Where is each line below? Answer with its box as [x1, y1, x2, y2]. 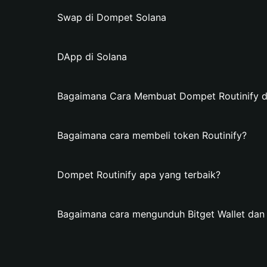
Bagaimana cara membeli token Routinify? [57, 129, 247, 141]
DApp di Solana [57, 51, 127, 63]
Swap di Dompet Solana [57, 11, 166, 23]
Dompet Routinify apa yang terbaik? [57, 169, 221, 181]
